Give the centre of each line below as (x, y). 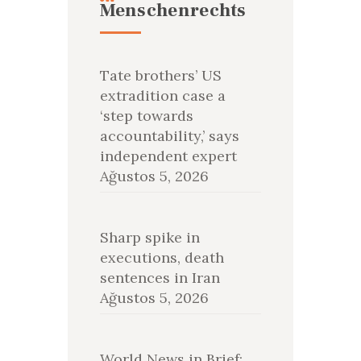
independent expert (168, 156)
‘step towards (146, 116)
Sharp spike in (149, 238)
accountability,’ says (169, 136)
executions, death (162, 258)
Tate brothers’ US (160, 76)
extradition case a (162, 96)
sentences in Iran (160, 278)
